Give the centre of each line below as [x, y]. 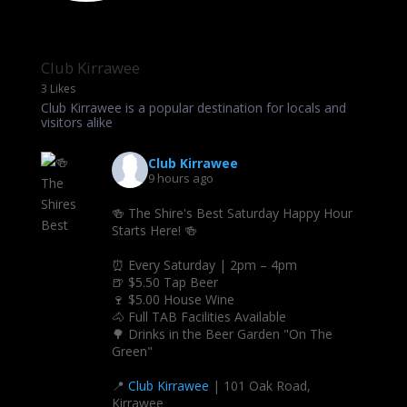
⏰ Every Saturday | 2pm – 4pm [204, 264]
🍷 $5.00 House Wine [173, 299]
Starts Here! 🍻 [154, 230]
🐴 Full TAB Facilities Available [199, 316]
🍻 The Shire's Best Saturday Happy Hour [232, 213]
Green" [132, 351]
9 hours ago [180, 179]
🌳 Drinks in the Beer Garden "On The [222, 333]
